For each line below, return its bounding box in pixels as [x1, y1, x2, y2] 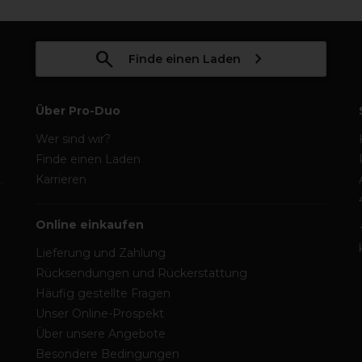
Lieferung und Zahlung [36, 246, 166, 260]
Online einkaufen [36, 217, 144, 232]
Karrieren [36, 172, 86, 187]
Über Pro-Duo [36, 103, 120, 118]
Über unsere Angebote [36, 326, 166, 341]
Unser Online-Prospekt [36, 306, 164, 321]
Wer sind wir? [36, 132, 111, 146]
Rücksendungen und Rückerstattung [36, 266, 247, 280]
